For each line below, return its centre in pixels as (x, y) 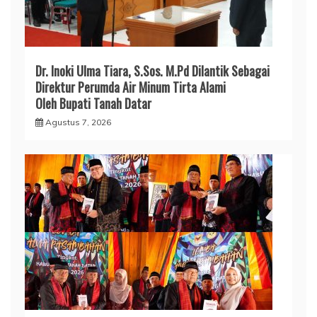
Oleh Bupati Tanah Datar (93, 103)
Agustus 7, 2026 (78, 122)
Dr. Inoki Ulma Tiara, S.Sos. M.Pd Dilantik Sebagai (154, 70)
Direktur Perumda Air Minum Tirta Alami (131, 87)
